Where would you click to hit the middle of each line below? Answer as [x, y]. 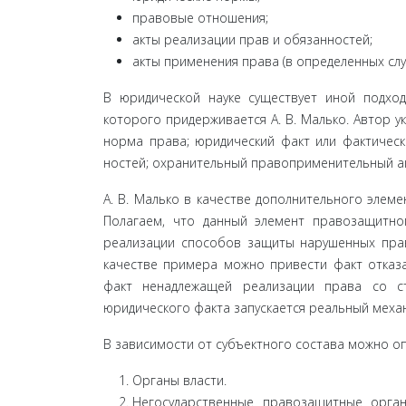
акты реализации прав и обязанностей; [252, 39]
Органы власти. [179, 380]
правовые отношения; [200, 18]
